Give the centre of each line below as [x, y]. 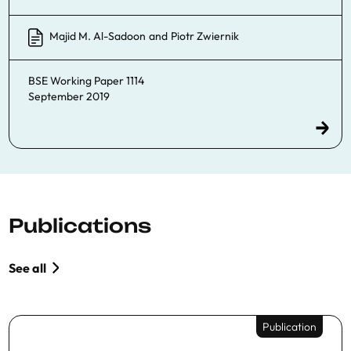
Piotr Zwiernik [205, 36]
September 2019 [69, 96]
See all [27, 268]
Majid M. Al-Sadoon [98, 36]
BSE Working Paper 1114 [86, 80]
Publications [80, 225]
